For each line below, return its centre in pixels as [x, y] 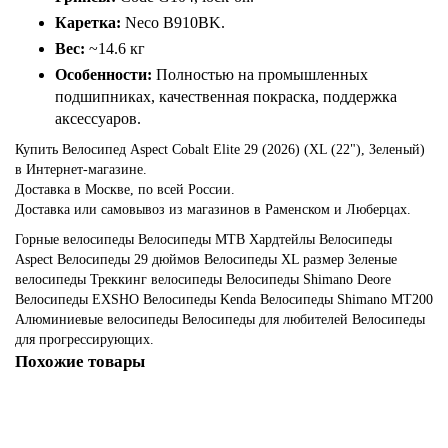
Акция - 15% [63, 410]
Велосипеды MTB [191, 239]
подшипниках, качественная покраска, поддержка [226, 96]
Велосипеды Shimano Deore [308, 279]
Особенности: [103, 74]
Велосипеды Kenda [199, 299]
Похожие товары [80, 361]
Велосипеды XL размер [274, 259]
